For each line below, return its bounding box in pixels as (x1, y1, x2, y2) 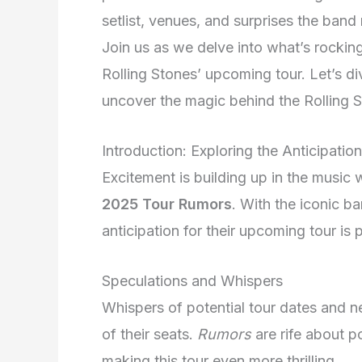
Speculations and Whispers (102, 271, 283, 289)
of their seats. (102, 325, 197, 343)
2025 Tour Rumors (102, 195, 232, 213)
